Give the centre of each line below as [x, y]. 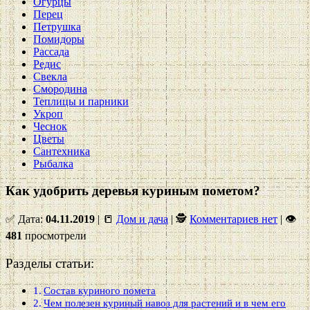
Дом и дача [142, 219]
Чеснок [50, 126]
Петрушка [57, 27]
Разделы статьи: [50, 263]
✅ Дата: [26, 219]
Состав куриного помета [100, 290]
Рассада [51, 52]
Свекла [50, 76]
